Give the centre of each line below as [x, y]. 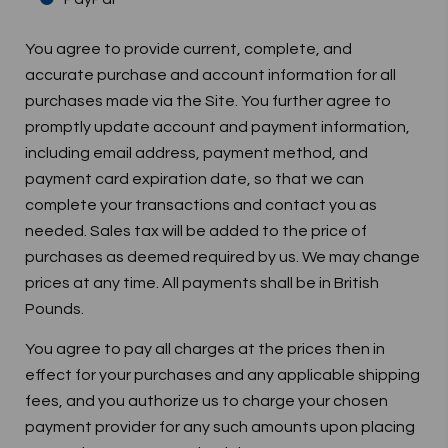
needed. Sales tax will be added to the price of [196, 231]
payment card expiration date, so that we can [194, 179]
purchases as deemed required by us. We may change [222, 257]
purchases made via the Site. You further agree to [208, 101]
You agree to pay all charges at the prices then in [205, 349]
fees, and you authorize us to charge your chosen [206, 401]
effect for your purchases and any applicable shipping [222, 375]
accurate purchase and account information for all [210, 75]
